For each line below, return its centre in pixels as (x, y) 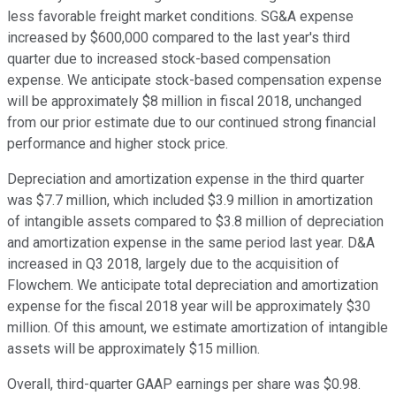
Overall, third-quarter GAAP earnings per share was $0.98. (184, 385)
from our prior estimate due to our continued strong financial (191, 123)
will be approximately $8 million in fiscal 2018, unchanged (184, 102)
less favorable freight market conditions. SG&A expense (180, 17)
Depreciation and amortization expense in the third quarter (186, 179)
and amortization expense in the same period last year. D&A (191, 243)
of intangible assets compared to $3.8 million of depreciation (195, 222)
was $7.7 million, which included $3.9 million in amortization (190, 201)
